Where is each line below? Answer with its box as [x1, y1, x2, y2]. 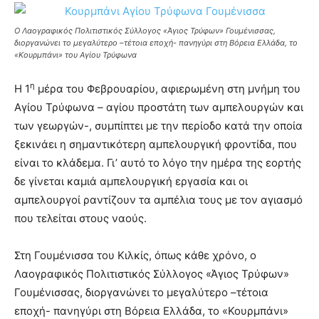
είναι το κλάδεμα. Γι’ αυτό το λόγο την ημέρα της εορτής [14, 155, 301, 169]
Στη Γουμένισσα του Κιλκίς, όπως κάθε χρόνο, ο [14, 248, 256, 262]
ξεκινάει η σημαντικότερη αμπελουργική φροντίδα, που [14, 137, 297, 151]
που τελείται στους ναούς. [14, 211, 147, 225]
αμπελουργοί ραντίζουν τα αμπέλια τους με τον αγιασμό [14, 192, 303, 206]
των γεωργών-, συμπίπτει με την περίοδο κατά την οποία [14, 118, 303, 132]
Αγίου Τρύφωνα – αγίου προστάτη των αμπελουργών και [14, 100, 303, 114]
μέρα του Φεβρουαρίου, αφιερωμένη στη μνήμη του [35, 81, 300, 95]
